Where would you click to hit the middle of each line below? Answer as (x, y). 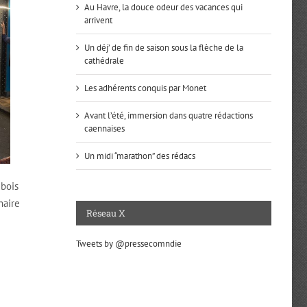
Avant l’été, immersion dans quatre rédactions (168, 115)
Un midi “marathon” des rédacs (139, 156)
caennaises (104, 128)
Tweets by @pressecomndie (128, 243)
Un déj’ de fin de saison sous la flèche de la (163, 47)
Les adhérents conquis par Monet (145, 88)
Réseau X (106, 213)
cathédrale (104, 60)
